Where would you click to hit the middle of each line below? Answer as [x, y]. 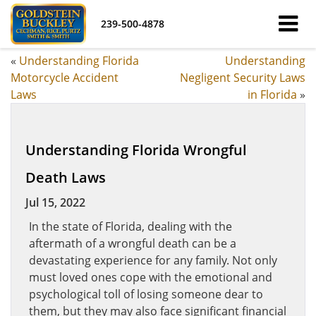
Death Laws [66, 177]
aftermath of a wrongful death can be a [133, 243]
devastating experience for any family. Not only [153, 260]
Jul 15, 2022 [55, 202]
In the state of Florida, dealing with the [130, 226]
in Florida [272, 95]
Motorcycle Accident [65, 78]
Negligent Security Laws [243, 78]
